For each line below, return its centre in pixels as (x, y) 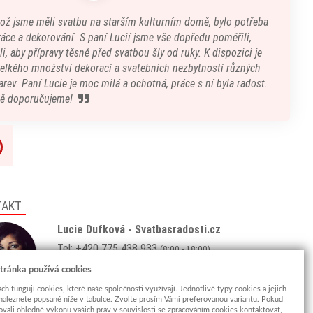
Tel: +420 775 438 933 (109, 248)
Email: (71, 265)
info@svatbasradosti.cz (136, 265)
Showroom (82, 297)
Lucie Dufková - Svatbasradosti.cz (139, 230)
